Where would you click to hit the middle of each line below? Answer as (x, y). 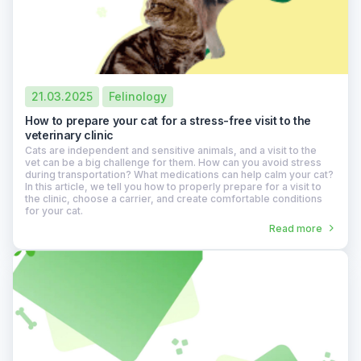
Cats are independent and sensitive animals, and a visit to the (171, 150)
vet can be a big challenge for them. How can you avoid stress (173, 162)
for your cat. (54, 210)
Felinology (138, 96)
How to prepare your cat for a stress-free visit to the (168, 120)
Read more (296, 228)
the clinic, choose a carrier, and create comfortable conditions (174, 198)
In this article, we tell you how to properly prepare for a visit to (173, 186)
